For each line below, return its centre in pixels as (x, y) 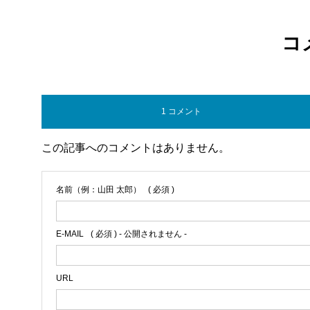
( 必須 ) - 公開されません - (139, 234)
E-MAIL (70, 234)
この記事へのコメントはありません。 (136, 148)
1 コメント (182, 111)
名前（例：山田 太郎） (99, 190)
